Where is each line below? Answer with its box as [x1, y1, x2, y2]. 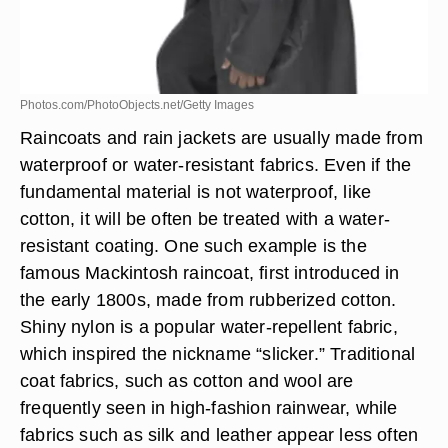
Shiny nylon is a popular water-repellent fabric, [20, 316, 398, 337]
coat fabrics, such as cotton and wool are [20, 370, 354, 391]
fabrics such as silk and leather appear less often [20, 424, 419, 445]
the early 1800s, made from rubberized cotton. [20, 289, 397, 310]
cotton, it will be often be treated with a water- [20, 208, 391, 229]
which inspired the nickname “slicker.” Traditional [20, 343, 416, 364]
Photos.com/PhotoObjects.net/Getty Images [20, 98, 254, 112]
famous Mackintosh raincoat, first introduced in [20, 262, 400, 283]
